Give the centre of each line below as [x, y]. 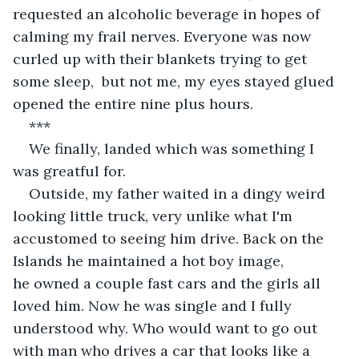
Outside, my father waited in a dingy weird [179, 193]
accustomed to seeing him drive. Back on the [170, 238]
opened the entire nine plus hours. [133, 103]
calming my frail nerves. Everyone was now [164, 36]
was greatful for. [71, 171]
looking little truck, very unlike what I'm [155, 216]
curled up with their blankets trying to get [162, 58]
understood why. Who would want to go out [167, 328]
